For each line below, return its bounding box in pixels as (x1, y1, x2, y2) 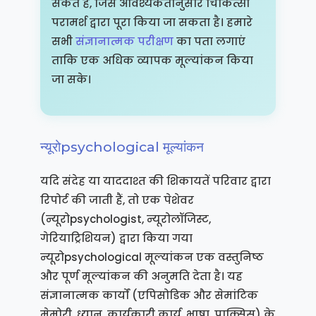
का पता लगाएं (173, 33, 245, 49)
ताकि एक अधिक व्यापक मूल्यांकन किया (51, 52, 253, 68)
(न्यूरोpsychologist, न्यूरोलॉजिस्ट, (39, 211, 211, 226)
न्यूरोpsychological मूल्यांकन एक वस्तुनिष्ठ (39, 249, 264, 265)
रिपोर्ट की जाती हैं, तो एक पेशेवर (39, 192, 194, 207)
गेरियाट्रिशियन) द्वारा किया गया (39, 230, 193, 245)
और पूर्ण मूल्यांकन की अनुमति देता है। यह (39, 268, 243, 284)
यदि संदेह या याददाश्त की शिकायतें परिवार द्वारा (39, 173, 271, 188)
